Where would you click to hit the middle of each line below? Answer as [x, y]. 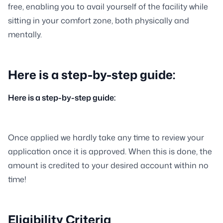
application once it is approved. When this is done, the [110, 151]
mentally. [25, 34]
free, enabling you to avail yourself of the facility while [108, 6]
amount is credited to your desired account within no [108, 165]
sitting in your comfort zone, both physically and [99, 20]
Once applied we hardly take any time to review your [106, 137]
